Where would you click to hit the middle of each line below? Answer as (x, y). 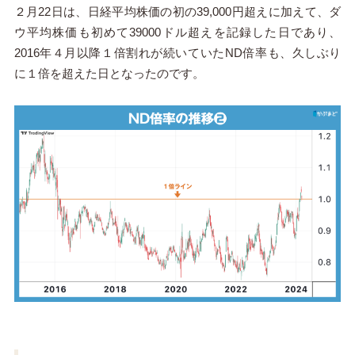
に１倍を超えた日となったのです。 (109, 74)
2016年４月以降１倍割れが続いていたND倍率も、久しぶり (177, 53)
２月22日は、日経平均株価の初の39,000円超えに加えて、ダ (177, 12)
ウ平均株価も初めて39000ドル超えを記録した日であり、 (177, 32)
